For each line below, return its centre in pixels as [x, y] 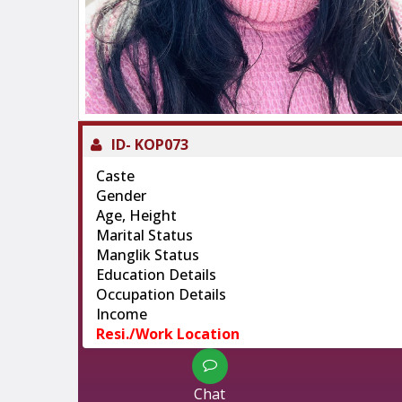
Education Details [156, 274]
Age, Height [136, 215]
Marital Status [144, 235]
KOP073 [162, 144]
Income [122, 314]
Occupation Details [161, 294]
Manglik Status [148, 254]
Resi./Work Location [168, 333]
